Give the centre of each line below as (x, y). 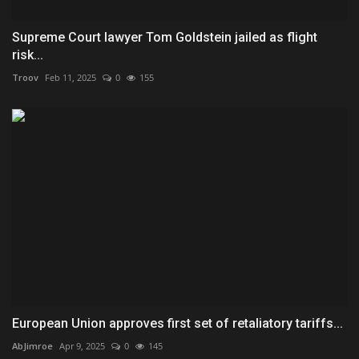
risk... (28, 55)
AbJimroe (32, 346)
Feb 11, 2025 (71, 78)
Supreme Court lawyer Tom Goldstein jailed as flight (165, 38)
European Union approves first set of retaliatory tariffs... (177, 324)
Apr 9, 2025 (82, 346)
